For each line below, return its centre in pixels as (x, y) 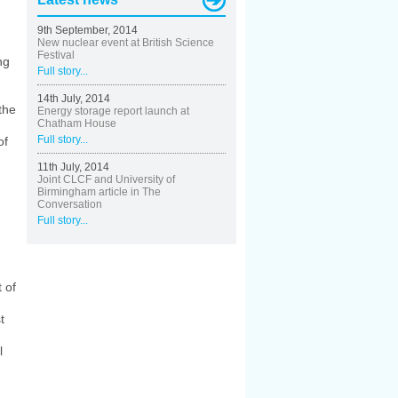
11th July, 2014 (73, 167)
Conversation (70, 204)
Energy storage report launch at (113, 111)
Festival (56, 55)
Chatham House (77, 123)
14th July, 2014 (74, 99)
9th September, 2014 (88, 30)
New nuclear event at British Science (126, 43)
